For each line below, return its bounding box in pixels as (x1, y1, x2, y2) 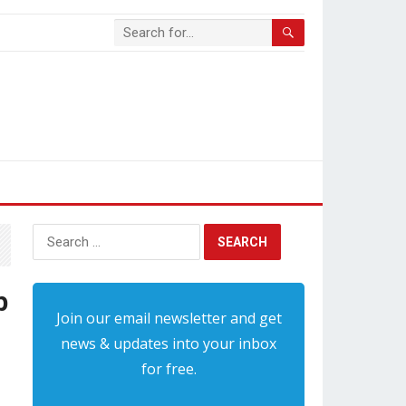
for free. (140, 359, 197, 379)
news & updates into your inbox (61, 333, 276, 353)
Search (32, 224, 75, 241)
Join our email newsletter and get (55, 308, 282, 328)
